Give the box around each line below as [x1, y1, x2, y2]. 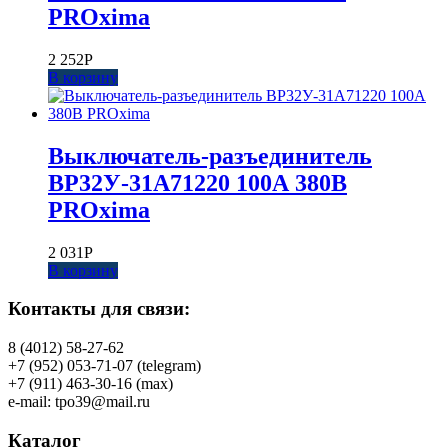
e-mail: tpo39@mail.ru [8, 393, 150, 411]
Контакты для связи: [8, 298, 190, 320]
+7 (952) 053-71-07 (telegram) [8, 357, 201, 375]
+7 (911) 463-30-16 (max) [8, 375, 173, 393]
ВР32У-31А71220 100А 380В [48, 169, 347, 196]
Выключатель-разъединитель [48, 142, 372, 169]
